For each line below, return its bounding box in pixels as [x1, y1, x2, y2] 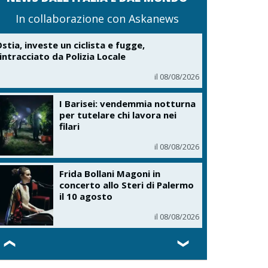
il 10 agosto [59, 190, 113, 203]
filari [59, 120, 80, 132]
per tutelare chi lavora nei [59, 108, 177, 121]
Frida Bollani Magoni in [59, 167, 161, 180]
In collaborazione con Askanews [15, 11, 179, 26]
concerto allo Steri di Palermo [59, 179, 194, 191]
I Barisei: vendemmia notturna [59, 97, 196, 109]
